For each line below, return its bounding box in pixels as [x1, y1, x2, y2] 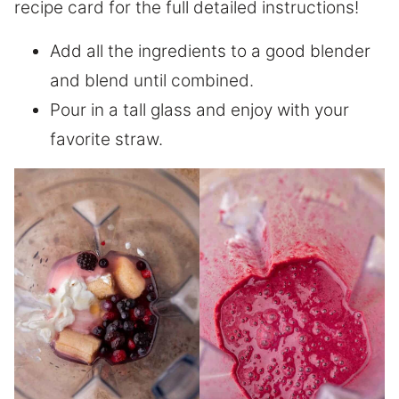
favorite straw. [50, 128, 163, 150]
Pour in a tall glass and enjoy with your [50, 99, 349, 120]
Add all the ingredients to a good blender [50, 40, 370, 61]
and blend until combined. [50, 69, 254, 91]
